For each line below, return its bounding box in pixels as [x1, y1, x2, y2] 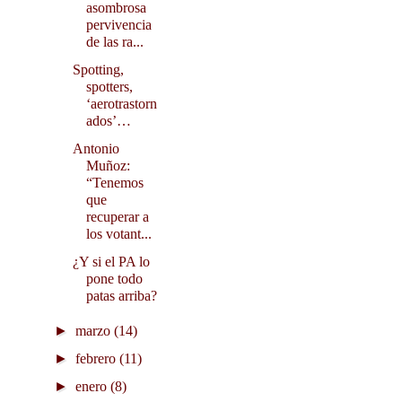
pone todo [85, 271, 143, 287]
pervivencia [85, 17, 152, 33]
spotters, [85, 79, 133, 95]
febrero [75, 351, 120, 367]
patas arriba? [85, 288, 157, 304]
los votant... [85, 226, 152, 242]
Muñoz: [85, 158, 130, 174]
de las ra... [85, 34, 144, 50]
